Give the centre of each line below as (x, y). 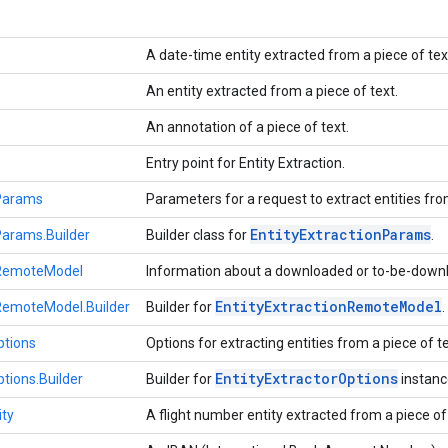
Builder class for (198, 234)
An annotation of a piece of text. (249, 126)
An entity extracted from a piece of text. (273, 90)
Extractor (301, 378)
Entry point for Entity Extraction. (247, 162)
